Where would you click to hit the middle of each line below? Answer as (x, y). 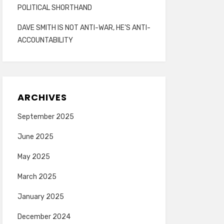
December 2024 (44, 217)
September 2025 (45, 117)
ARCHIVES (42, 97)
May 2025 (33, 157)
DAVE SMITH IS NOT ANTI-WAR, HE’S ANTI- (84, 28)
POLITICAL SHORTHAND (54, 8)
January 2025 (40, 197)
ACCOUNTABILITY (45, 40)
